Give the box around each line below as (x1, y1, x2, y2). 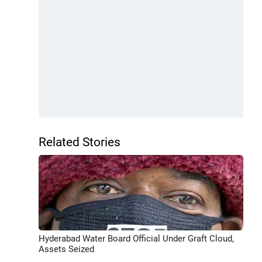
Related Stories (39, 135, 120, 149)
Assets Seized (39, 243, 94, 254)
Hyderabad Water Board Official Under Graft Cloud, (39, 233, 234, 244)
